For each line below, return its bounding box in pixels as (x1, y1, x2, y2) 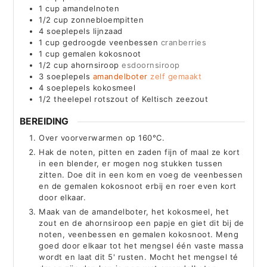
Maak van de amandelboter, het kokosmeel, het (39, 207, 229, 217)
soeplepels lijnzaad (46, 26, 123, 36)
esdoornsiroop (122, 60, 180, 70)
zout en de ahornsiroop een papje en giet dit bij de (39, 218, 244, 228)
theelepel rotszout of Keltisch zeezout (54, 94, 209, 104)
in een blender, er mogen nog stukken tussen (39, 159, 223, 169)
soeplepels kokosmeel (46, 82, 136, 92)
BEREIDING (20, 116, 69, 128)
